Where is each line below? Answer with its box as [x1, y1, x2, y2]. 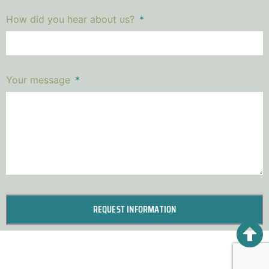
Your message [6, 74, 73, 86]
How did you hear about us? [6, 13, 138, 26]
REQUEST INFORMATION [92, 202, 177, 217]
